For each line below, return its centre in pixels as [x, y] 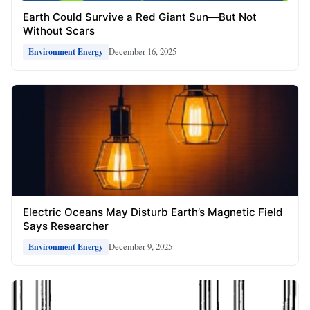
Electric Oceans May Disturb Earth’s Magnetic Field [153, 212]
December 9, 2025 [140, 247]
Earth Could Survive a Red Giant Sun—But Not [140, 17]
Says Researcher [66, 226]
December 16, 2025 [143, 52]
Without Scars [59, 30]
